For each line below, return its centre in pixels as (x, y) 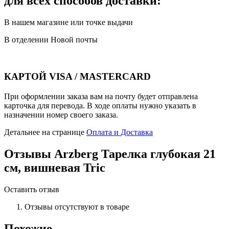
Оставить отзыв (32, 189)
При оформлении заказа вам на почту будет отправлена (101, 97)
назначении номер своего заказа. (61, 115)
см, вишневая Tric (55, 167)
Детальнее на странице (45, 132)
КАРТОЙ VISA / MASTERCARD (77, 77)
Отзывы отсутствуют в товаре (77, 207)
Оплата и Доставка (120, 132)
